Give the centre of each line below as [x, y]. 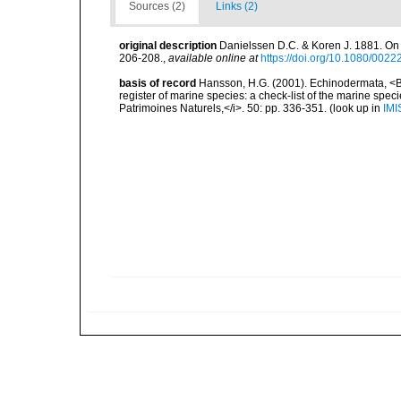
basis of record [158, 83]
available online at [213, 58]
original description [168, 46]
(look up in [355, 108]
